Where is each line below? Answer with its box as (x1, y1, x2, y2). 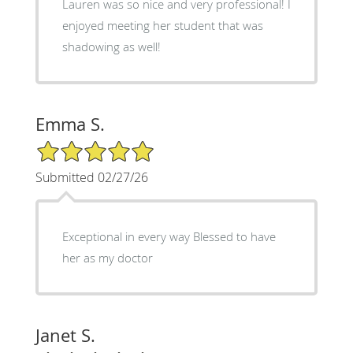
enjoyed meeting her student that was (61, 17, 263, 33)
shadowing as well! (61, 38, 161, 54)
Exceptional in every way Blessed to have (61, 228, 193, 244)
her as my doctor (61, 249, 153, 266)
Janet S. (35, 323, 95, 347)
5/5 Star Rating (35, 138, 113, 154)
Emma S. (35, 112, 105, 136)
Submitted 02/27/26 (35, 168, 148, 186)
